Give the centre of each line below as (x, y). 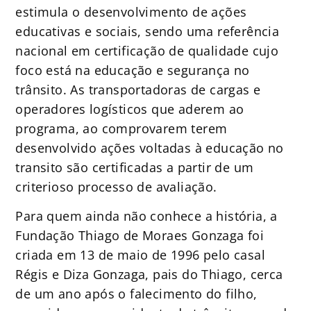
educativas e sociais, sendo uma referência (148, 31)
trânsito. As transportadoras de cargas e (138, 89)
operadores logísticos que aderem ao (130, 109)
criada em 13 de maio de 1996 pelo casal (140, 255)
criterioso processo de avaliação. (116, 186)
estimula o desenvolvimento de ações (131, 11)
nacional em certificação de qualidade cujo (147, 50)
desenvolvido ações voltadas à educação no (150, 148)
